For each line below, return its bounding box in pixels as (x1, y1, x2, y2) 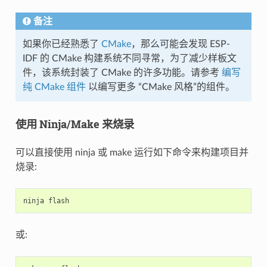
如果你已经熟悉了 (22, 39, 101, 49)
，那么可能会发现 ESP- (131, 39, 230, 49)
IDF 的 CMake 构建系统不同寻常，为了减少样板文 (22, 53, 237, 63)
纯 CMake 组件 (22, 82, 86, 92)
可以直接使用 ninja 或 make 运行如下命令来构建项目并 (15, 147, 249, 157)
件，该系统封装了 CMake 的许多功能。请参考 (22, 67, 222, 77)
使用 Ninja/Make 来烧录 (15, 116, 134, 131)
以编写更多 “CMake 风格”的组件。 (85, 82, 235, 92)
